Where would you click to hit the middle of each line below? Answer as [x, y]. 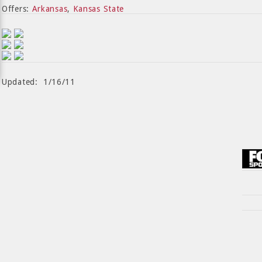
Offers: [17, 9]
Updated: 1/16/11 [39, 82]
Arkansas [50, 9]
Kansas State [99, 9]
